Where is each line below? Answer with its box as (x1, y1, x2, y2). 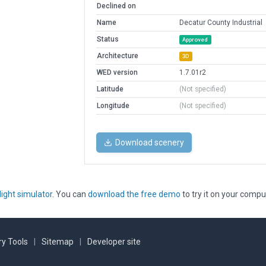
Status (96, 35, 119, 44)
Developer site (87, 237, 141, 247)
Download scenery (115, 138, 184, 148)
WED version (96, 68, 138, 77)
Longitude (96, 102, 129, 110)
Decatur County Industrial (179, 18, 262, 27)
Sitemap (42, 237, 74, 247)
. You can (52, 189, 88, 199)
